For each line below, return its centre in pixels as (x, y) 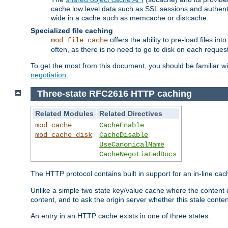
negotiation (48, 75)
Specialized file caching (72, 30)
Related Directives (131, 114)
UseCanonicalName (132, 145)
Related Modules (65, 114)
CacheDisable (124, 135)
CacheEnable (122, 125)
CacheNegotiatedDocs (138, 154)
